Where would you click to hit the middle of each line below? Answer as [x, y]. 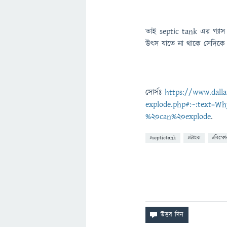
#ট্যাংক [194, 138]
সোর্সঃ [155, 92]
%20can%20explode [178, 117]
